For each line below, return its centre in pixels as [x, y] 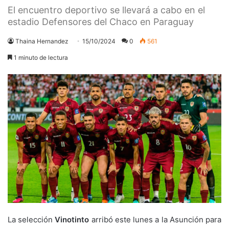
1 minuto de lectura [40, 57]
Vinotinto [72, 219]
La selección [31, 219]
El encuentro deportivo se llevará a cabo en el [106, 10]
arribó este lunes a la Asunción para [155, 219]
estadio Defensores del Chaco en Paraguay [101, 21]
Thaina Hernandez [42, 41]
